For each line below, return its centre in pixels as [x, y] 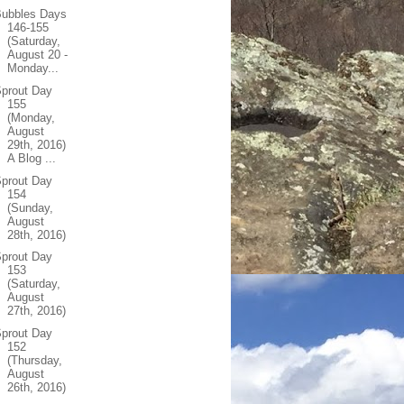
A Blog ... [32, 158]
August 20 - [38, 55]
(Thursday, [35, 360]
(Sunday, [31, 207]
